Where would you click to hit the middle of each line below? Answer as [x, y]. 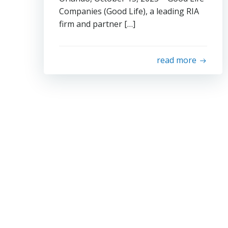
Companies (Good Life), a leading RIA [129, 11]
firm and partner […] [97, 24]
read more [176, 60]
